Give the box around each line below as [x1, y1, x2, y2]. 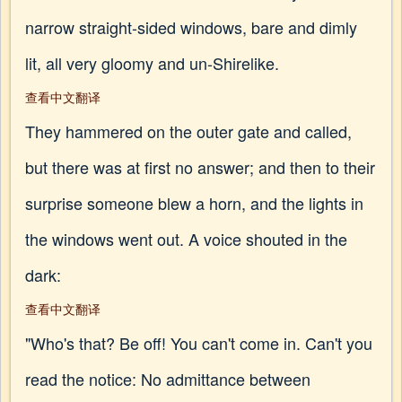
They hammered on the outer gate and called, [25, 119, 352, 143]
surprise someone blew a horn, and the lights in [25, 191, 363, 214]
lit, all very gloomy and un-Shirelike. [25, 51, 279, 74]
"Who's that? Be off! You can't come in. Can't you [25, 331, 372, 354]
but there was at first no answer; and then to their [25, 155, 375, 179]
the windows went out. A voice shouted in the [25, 227, 347, 250]
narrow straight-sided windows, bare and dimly [25, 15, 357, 39]
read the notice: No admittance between [25, 367, 310, 390]
